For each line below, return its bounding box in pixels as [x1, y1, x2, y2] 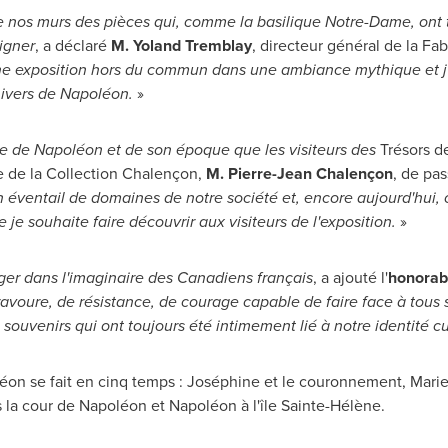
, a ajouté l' [312, 266, 388, 289]
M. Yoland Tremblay [110, 34, 252, 57]
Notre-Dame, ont [324, 10, 442, 33]
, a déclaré [34, 34, 111, 57]
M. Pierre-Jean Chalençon [205, 162, 393, 185]
